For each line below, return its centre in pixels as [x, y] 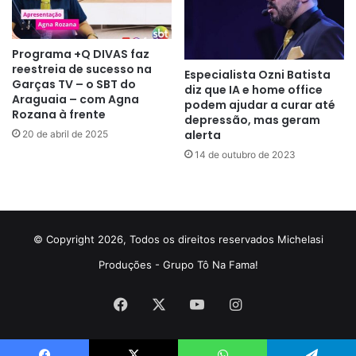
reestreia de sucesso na [82, 70]
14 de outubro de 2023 [245, 154]
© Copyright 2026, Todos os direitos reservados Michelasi [178, 239]
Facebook [161, 303]
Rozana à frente [59, 115]
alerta [203, 135]
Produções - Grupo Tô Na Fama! [178, 264]
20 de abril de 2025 [65, 134]
